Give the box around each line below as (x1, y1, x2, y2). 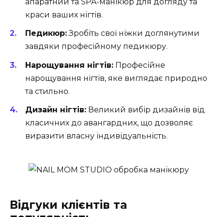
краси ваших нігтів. (25, 10, 103, 20)
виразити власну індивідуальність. (25, 131, 168, 140)
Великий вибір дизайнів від (86, 105, 205, 114)
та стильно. (25, 86, 70, 96)
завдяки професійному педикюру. (25, 42, 168, 51)
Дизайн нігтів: (25, 105, 86, 114)
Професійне (113, 60, 165, 70)
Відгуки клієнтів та (10, 198, 127, 212)
